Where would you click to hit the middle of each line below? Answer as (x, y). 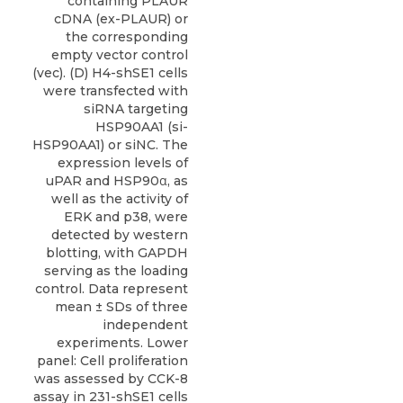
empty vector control (120, 55)
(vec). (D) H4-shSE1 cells (110, 73)
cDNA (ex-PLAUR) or (121, 19)
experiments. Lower (122, 343)
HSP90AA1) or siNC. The (110, 145)
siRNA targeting (136, 109)
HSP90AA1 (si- (142, 127)
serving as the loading (116, 271)
